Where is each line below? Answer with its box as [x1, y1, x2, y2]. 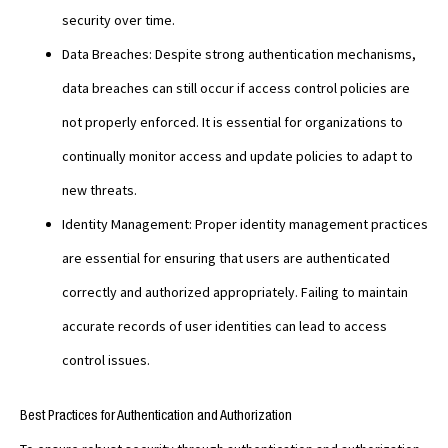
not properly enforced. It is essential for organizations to [62, 113, 403, 132]
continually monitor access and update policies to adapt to [62, 147, 413, 166]
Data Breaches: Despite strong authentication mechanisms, [62, 45, 416, 64]
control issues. [62, 351, 150, 370]
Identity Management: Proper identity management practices [62, 215, 428, 234]
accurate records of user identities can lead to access [62, 317, 387, 336]
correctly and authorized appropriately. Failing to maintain [62, 283, 408, 302]
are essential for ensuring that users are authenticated [62, 249, 390, 268]
